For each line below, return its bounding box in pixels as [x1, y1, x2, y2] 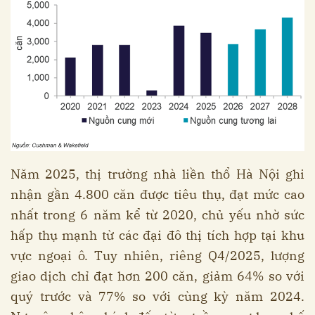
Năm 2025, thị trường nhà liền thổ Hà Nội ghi [11, 165, 304, 182]
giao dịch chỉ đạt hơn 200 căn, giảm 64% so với [11, 267, 304, 284]
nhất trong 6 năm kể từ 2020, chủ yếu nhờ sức [11, 206, 304, 223]
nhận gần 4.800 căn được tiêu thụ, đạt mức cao [11, 186, 304, 202]
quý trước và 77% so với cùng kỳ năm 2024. [11, 288, 304, 304]
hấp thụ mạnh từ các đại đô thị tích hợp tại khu [11, 226, 304, 243]
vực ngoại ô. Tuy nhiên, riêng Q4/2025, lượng [11, 247, 304, 264]
